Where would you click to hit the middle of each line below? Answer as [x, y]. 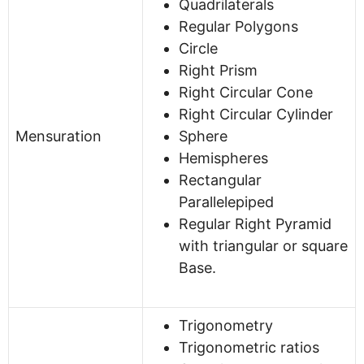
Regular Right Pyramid [255, 223]
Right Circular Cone [246, 92]
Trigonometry [226, 325]
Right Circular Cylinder [256, 114]
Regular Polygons [238, 26]
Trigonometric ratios [249, 347]
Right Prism [218, 70]
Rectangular [220, 180]
